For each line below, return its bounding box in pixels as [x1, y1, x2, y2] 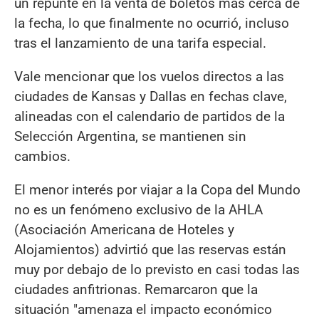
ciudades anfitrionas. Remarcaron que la [14, 281, 258, 298]
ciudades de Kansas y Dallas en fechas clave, [14, 88, 287, 105]
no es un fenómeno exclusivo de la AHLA [14, 202, 263, 219]
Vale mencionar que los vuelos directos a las [14, 68, 284, 85]
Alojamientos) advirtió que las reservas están [14, 241, 286, 258]
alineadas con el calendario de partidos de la [14, 108, 285, 125]
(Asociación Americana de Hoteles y [14, 221, 234, 239]
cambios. [14, 148, 70, 165]
